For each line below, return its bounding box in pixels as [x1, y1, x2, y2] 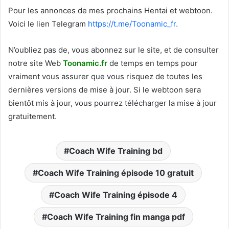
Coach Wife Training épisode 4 [54, 189, 177, 200]
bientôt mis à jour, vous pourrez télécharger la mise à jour [8, 98, 217, 108]
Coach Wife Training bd [69, 145, 163, 156]
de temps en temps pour [107, 58, 198, 68]
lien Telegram [36, 18, 88, 29]
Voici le [8, 18, 36, 29]
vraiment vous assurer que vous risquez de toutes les [8, 71, 202, 81]
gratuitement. [8, 111, 57, 121]
